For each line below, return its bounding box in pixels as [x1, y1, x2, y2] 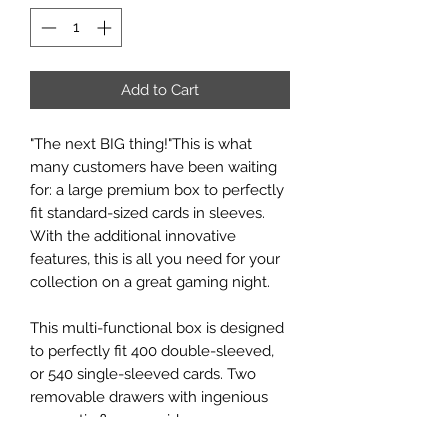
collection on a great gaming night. [30, 272, 270, 291]
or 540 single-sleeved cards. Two [30, 364, 256, 383]
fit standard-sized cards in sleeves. [30, 203, 265, 222]
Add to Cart [121, 80, 199, 99]
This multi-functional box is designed [30, 318, 284, 337]
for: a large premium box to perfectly [30, 180, 284, 199]
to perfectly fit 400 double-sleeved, [30, 341, 274, 360]
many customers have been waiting [30, 157, 277, 176]
